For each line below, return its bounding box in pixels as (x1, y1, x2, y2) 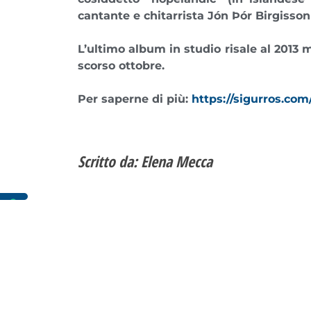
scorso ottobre (78, 58, 162, 72)
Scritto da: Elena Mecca (78, 150, 212, 171)
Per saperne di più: (78, 92, 192, 106)
